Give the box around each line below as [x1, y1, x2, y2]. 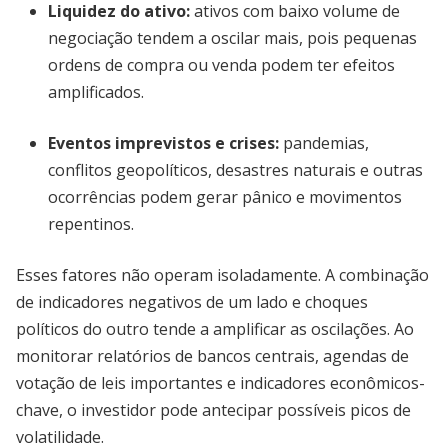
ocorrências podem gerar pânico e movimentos [48, 186, 402, 208]
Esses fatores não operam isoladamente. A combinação [16, 264, 429, 286]
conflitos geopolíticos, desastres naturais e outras [48, 159, 423, 181]
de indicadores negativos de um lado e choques [16, 291, 368, 313]
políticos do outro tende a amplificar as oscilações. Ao [16, 318, 414, 340]
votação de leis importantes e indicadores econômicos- [16, 372, 425, 394]
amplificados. [48, 81, 144, 103]
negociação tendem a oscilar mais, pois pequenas [48, 27, 417, 49]
